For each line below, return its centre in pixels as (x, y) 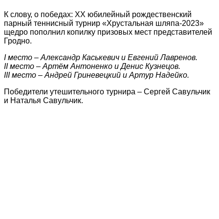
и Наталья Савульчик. (44, 100)
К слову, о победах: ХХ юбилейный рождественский (98, 14)
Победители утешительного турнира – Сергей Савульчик (107, 91)
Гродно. (18, 41)
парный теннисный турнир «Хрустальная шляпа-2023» (104, 23)
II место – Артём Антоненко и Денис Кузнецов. (92, 66)
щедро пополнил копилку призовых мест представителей (108, 32)
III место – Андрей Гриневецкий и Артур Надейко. (97, 75)
